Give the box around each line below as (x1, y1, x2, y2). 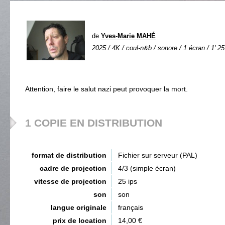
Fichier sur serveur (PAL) (118, 151, 197, 159)
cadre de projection (40, 164, 106, 172)
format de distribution (32, 151, 106, 159)
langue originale (51, 203, 106, 211)
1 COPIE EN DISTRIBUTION (25, 117, 162, 129)
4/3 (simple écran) (118, 164, 176, 172)
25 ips (118, 177, 137, 185)
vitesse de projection (34, 177, 106, 185)
